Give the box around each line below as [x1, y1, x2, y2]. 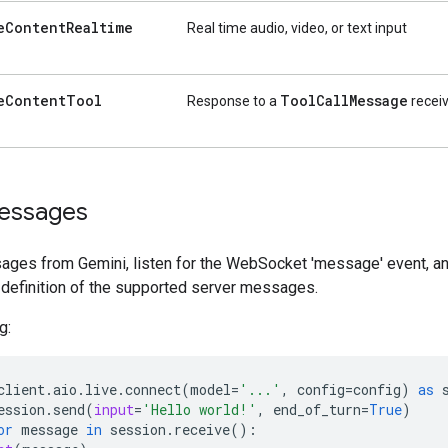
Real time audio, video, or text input [187, 19, 407, 36]
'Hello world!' [142, 399, 257, 419]
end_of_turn [273, 399, 361, 419]
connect [125, 379, 181, 399]
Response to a [187, 92, 280, 109]
